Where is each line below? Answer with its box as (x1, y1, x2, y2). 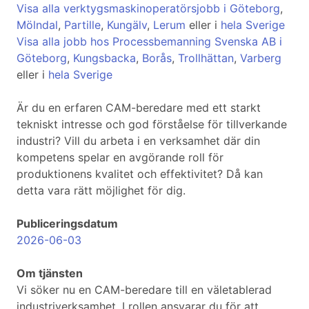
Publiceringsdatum (17, 217, 118, 231)
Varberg (240, 51, 281, 66)
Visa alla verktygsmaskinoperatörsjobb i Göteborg (17, 1, 280, 16)
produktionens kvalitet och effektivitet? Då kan (17, 167, 263, 181)
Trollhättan (178, 51, 234, 66)
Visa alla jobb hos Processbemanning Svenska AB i (17, 34, 282, 49)
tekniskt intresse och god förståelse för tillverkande (17, 117, 287, 132)
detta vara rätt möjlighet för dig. (17, 183, 186, 198)
